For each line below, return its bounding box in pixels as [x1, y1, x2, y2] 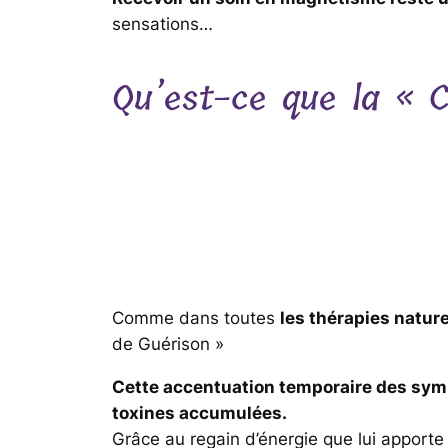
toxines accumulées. [112, 402, 287, 423]
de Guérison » [112, 333, 224, 354]
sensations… [112, 14, 213, 35]
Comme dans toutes [112, 307, 280, 328]
